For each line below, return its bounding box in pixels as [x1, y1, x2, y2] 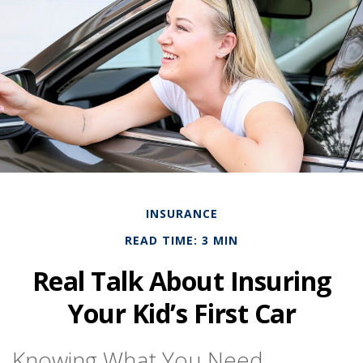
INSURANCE [145, 206, 218, 221]
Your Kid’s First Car [67, 296, 296, 331]
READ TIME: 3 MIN [125, 233, 238, 248]
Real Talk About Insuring [32, 263, 331, 298]
